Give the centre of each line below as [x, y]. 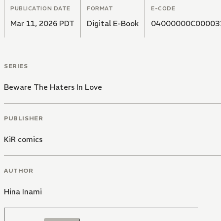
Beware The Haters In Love [53, 87]
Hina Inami [23, 191]
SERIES [16, 66]
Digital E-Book [113, 24]
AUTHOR [19, 170]
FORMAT [100, 9]
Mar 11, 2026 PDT [42, 24]
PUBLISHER [24, 118]
